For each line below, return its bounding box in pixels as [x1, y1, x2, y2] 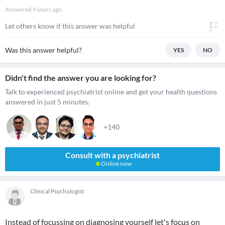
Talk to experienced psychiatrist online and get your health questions [5, 87, 217, 96]
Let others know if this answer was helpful [5, 22, 135, 30]
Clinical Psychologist [30, 187, 84, 195]
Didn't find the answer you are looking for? [5, 73, 156, 82]
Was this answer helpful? [5, 46, 82, 54]
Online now [99, 160, 132, 167]
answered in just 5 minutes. [5, 97, 89, 106]
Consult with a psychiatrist [65, 150, 160, 160]
